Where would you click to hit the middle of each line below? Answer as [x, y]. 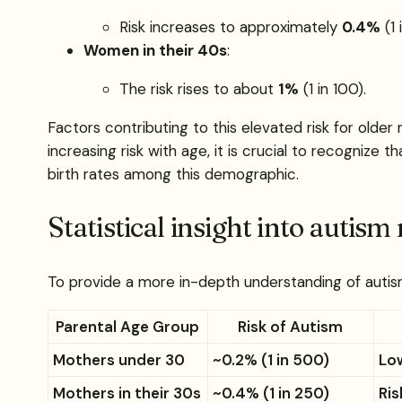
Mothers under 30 [118, 360]
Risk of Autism [291, 327]
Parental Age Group [128, 327]
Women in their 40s [155, 51]
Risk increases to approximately [230, 27]
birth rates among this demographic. [173, 175]
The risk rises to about [198, 89]
